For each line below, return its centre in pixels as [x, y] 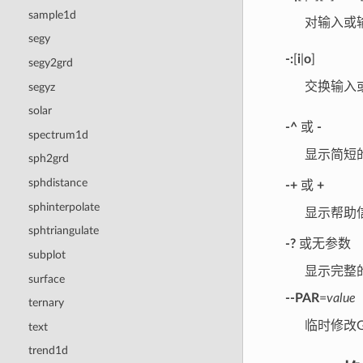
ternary [46, 303]
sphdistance [58, 183]
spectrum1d [58, 135]
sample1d [52, 15]
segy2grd [50, 62]
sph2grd [48, 159]
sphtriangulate [63, 231]
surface [46, 279]
